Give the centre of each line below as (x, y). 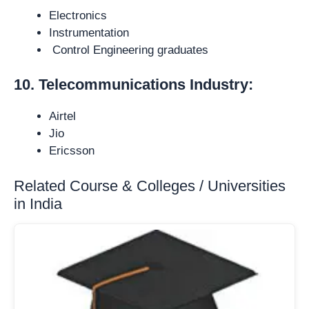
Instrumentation (89, 32)
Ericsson (72, 151)
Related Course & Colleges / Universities (150, 186)
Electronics (78, 15)
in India (38, 203)
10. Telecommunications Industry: (133, 84)
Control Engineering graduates (129, 50)
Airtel (62, 116)
